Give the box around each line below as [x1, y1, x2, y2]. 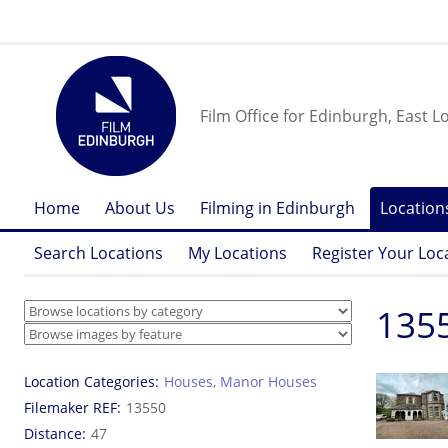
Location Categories [24, 372, 155, 391]
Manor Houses [220, 372, 317, 391]
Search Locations [34, 242, 163, 264]
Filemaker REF [24, 398, 117, 417]
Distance [24, 424, 82, 443]
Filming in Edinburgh [200, 197, 355, 219]
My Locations [188, 242, 287, 264]
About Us [105, 197, 175, 219]
